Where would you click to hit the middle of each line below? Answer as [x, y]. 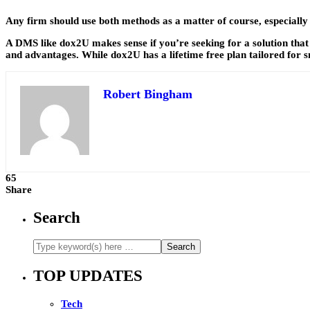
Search [57, 217]
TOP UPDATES [88, 275]
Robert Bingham [148, 94]
